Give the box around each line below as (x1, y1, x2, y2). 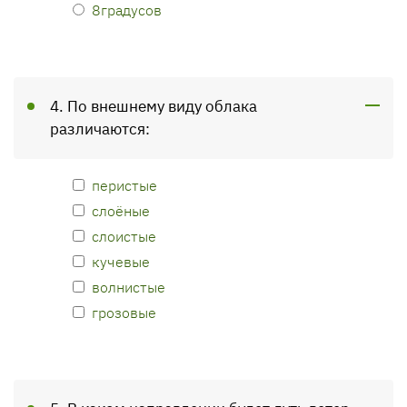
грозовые (92, 303, 156, 322)
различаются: (50, 119, 150, 139)
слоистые (92, 226, 156, 245)
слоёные (92, 201, 150, 220)
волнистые (92, 277, 165, 296)
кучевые (92, 252, 150, 271)
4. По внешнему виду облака (50, 96, 257, 116)
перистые (92, 175, 157, 194)
